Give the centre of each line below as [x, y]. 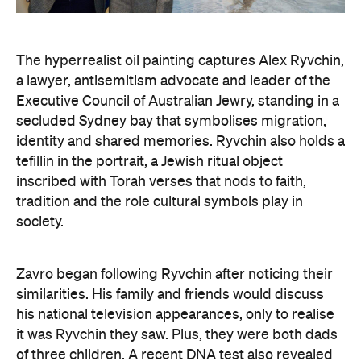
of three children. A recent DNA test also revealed [174, 282]
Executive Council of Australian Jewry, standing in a [178, 29]
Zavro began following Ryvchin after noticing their [174, 202]
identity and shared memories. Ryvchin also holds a [180, 69]
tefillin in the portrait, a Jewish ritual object [149, 89]
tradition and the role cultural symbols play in [160, 129]
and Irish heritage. [74, 323]
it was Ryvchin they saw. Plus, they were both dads [177, 262]
